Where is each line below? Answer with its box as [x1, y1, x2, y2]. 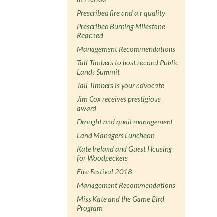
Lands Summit [77, 67, 120, 76]
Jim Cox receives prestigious [77, 94, 161, 103]
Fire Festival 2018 [77, 167, 133, 176]
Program [77, 203, 103, 212]
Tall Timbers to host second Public [77, 58, 179, 67]
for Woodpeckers [77, 153, 128, 162]
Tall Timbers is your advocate [77, 80, 165, 90]
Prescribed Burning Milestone [77, 21, 166, 31]
